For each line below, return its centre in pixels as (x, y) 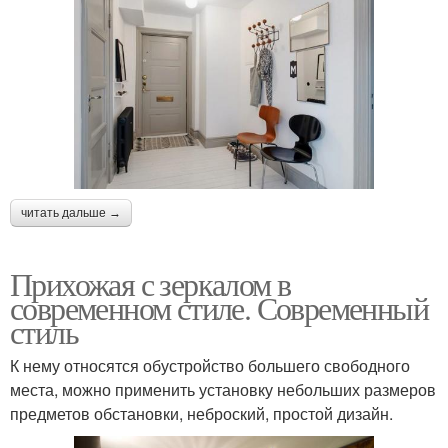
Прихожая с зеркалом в (150, 284)
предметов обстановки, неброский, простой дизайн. (201, 414)
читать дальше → (71, 213)
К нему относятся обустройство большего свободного (210, 366)
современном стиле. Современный (219, 308)
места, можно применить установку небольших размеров (223, 390)
